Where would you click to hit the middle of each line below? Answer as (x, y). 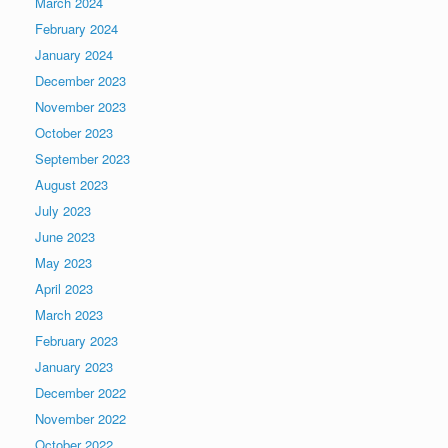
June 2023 (65, 237)
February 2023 (76, 341)
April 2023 (64, 289)
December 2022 (80, 393)
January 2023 (74, 367)
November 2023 (80, 107)
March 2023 (69, 315)
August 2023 (71, 185)
